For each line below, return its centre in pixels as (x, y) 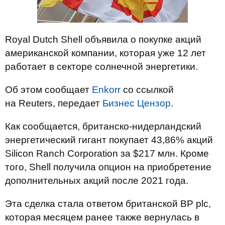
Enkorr (106, 90)
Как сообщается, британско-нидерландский (103, 126)
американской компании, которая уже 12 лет (105, 53)
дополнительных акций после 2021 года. (97, 181)
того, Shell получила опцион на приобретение (108, 167)
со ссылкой (147, 90)
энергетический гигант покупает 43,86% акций (109, 140)
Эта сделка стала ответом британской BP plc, (108, 204)
